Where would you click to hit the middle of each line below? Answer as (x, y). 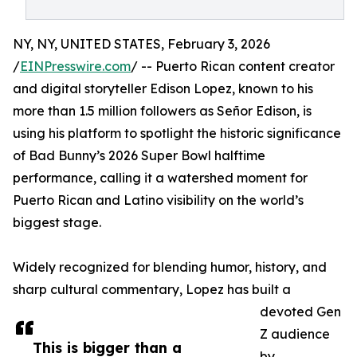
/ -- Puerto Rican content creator (233, 66)
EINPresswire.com (75, 66)
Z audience (295, 334)
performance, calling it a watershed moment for (160, 178)
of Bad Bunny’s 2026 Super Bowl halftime (139, 155)
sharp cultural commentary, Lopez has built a (152, 289)
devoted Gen (300, 312)
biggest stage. (57, 222)
